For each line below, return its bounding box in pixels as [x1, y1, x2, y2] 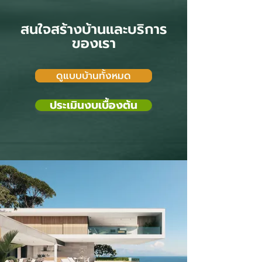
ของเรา [71, 33, 116, 54]
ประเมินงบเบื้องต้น [50, 97, 137, 113]
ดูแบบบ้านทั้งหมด [56, 68, 131, 83]
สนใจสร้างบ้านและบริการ [20, 19, 167, 40]
